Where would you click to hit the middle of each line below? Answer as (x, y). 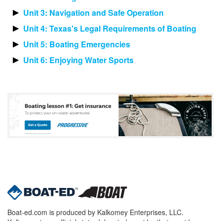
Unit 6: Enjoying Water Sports (78, 60)
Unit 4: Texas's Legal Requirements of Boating (110, 29)
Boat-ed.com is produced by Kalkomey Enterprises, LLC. (95, 212)
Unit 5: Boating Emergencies (77, 44)
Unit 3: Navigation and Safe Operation (93, 13)
